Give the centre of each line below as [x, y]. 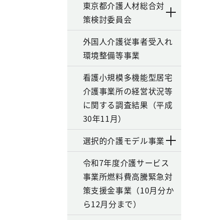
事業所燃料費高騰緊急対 [128, 176]
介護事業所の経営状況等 [128, 91]
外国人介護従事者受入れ [128, 41]
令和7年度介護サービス [126, 163]
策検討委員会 [107, 19]
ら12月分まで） [112, 204]
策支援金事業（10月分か [128, 190]
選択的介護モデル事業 [124, 140]
